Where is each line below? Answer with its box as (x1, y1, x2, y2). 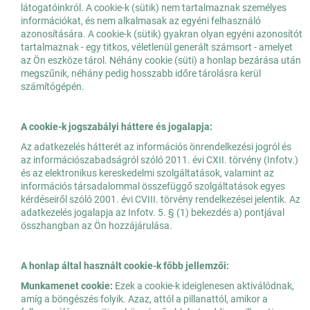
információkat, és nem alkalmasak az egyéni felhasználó (21, 15, 261, 27)
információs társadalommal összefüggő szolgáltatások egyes (21, 181, 285, 192)
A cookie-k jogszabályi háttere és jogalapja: (21, 121, 212, 133)
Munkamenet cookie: (21, 280, 113, 292)
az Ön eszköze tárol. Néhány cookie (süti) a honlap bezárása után (21, 55, 301, 66)
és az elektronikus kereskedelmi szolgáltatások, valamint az (21, 167, 274, 179)
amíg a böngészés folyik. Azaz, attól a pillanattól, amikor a (21, 293, 268, 305)
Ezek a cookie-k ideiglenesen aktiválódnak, (113, 280, 294, 292)
